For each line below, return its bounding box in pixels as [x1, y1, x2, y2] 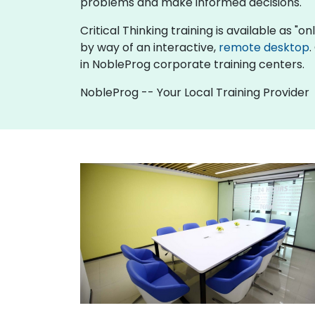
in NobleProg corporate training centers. [80, 56, 304, 72]
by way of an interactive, [80, 39, 219, 56]
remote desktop [219, 39, 309, 56]
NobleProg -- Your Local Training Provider [80, 84, 309, 101]
